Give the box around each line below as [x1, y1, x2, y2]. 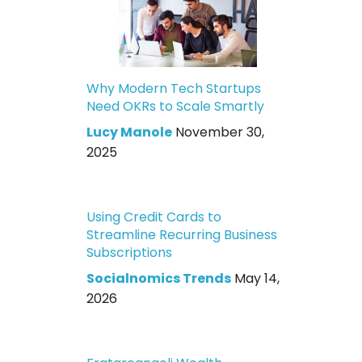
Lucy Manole [86, 122, 173, 141]
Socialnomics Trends [86, 268, 232, 288]
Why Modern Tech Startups [86, 78, 262, 98]
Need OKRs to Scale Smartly [86, 96, 265, 116]
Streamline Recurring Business [86, 225, 278, 244]
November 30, [175, 122, 265, 141]
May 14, [234, 268, 280, 288]
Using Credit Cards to [86, 207, 222, 226]
